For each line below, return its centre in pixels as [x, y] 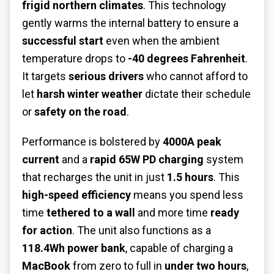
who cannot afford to [196, 76]
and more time [173, 212]
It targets [45, 76]
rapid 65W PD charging [147, 159]
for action [47, 230]
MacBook [46, 265]
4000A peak [192, 141]
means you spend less [187, 194]
